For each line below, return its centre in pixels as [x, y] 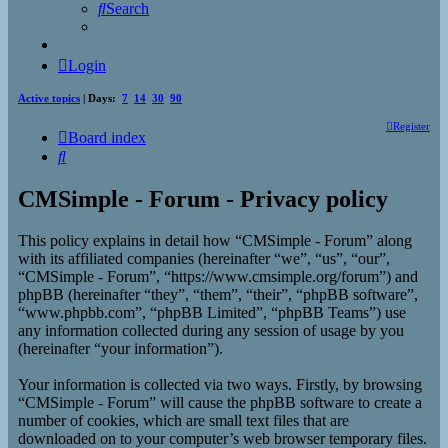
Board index [107, 137]
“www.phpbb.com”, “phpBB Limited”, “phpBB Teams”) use [212, 313]
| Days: [101, 97]
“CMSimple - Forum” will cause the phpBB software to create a [220, 403]
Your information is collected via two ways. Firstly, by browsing [220, 385]
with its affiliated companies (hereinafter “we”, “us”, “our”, [204, 259]
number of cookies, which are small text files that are [183, 421]
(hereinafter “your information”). [120, 349]
